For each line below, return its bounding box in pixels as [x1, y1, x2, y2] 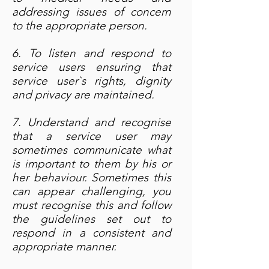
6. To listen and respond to [12, 46, 171, 60]
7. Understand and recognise [12, 115, 171, 129]
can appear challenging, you [12, 184, 171, 198]
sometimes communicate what [12, 143, 171, 157]
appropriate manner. [12, 240, 116, 253]
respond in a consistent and [12, 226, 171, 240]
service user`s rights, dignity [12, 74, 171, 88]
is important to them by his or [12, 157, 171, 171]
